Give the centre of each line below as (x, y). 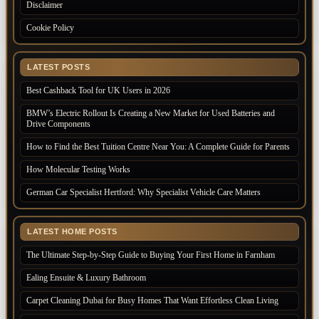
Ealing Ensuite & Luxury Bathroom (86, 278)
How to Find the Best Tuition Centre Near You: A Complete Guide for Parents (158, 147)
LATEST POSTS (58, 67)
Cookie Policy (50, 28)
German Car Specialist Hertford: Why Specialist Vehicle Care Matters (143, 193)
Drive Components (59, 124)
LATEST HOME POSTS (72, 232)
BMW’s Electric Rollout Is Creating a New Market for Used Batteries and (151, 114)
